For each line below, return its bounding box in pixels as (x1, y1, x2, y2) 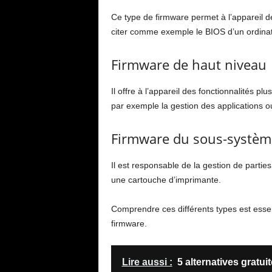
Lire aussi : (121, 257, 172, 267)
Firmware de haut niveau (110, 55, 267, 73)
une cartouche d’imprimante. (110, 175, 221, 185)
